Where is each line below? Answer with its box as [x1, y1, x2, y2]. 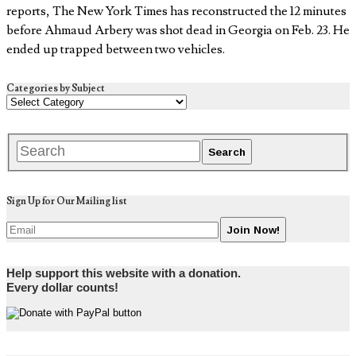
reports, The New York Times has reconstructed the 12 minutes [6, 3, 346, 20]
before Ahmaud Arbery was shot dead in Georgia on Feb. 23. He [6, 22, 350, 39]
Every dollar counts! [6, 281, 118, 295]
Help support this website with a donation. [6, 267, 241, 281]
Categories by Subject [6, 83, 105, 95]
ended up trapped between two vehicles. [6, 41, 225, 58]
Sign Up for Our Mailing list [6, 195, 127, 208]
